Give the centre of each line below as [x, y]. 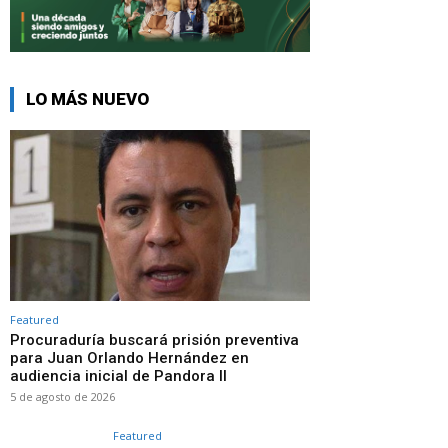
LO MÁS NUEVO [87, 99]
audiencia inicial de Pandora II [118, 376]
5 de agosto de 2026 [62, 397]
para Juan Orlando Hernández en [129, 358]
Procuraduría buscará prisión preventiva [154, 340]
